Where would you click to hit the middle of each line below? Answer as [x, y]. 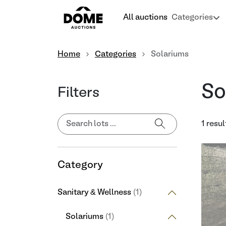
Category [80, 165]
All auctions [145, 18]
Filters [78, 93]
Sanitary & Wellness [94, 192]
